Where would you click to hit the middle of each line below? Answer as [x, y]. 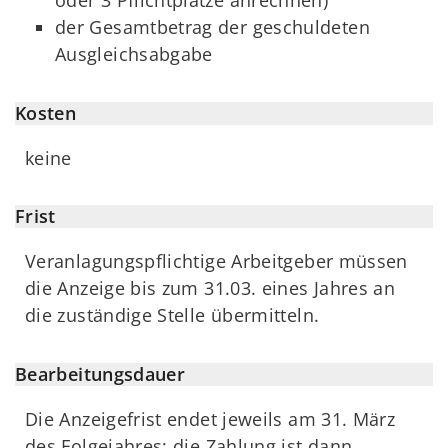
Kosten [46, 112]
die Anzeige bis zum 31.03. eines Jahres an [210, 288]
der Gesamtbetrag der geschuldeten [212, 27]
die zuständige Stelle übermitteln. [172, 315]
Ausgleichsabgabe [134, 54]
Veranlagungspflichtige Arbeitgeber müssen [216, 261]
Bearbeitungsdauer [100, 373]
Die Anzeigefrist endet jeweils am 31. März [210, 418]
